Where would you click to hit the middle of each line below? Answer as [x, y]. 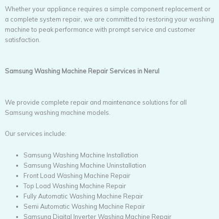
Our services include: [36, 134]
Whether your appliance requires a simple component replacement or [108, 9]
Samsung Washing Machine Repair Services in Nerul [82, 71]
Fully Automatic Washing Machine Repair [84, 196]
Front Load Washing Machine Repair [78, 175]
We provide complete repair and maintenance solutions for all [96, 102]
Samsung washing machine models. [58, 113]
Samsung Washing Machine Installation [82, 155]
